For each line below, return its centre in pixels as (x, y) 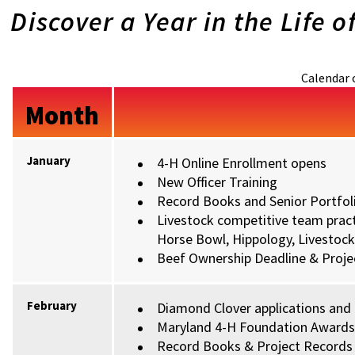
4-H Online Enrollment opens (242, 163)
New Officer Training (218, 182)
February (52, 305)
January (49, 160)
